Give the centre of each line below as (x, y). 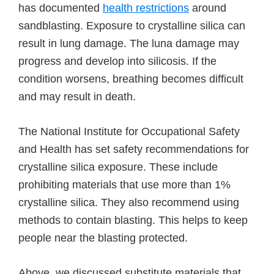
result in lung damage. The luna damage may (129, 43)
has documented (61, 8)
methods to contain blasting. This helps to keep (133, 220)
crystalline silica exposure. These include (118, 167)
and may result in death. (77, 97)
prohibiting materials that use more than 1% (124, 185)
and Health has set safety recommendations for (134, 149)
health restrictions (146, 8)
